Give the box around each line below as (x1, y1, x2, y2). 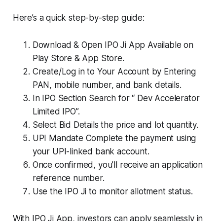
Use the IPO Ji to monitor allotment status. (32, 186, 193, 196)
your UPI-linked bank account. (32, 146, 149, 156)
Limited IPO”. (32, 106, 80, 116)
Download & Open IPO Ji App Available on (32, 39, 194, 50)
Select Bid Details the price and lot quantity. (32, 119, 198, 130)
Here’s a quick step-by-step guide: (12, 12, 145, 23)
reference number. (32, 173, 105, 183)
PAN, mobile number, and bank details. (32, 79, 182, 90)
